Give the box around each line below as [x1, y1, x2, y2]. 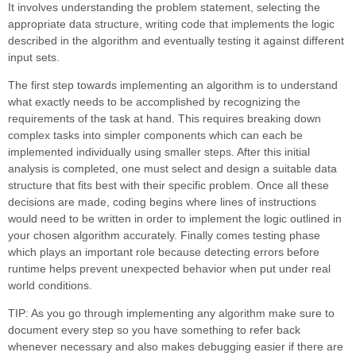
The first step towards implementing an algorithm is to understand [8, 78, 338, 91]
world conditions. [8, 278, 92, 292]
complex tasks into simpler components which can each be [8, 128, 303, 141]
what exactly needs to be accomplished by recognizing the [8, 95, 300, 108]
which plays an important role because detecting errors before [8, 245, 319, 258]
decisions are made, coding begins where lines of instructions [8, 195, 316, 208]
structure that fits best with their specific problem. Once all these [8, 178, 329, 192]
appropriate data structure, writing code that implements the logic [8, 17, 335, 30]
